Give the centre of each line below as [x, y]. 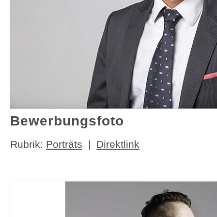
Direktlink [118, 144]
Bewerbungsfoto [67, 121]
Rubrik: [28, 144]
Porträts [64, 144]
